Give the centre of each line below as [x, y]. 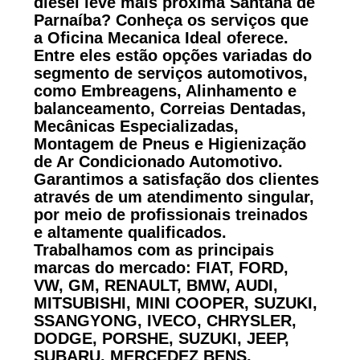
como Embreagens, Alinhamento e [165, 90]
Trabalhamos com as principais [153, 250]
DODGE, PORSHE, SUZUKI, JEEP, [161, 338]
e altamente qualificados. [130, 232]
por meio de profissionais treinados [170, 214]
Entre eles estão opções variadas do [172, 55]
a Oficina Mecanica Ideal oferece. [161, 37]
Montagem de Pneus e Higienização [170, 143]
